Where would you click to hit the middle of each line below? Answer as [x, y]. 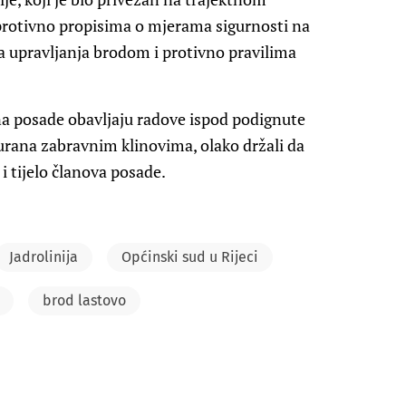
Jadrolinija [43, 257]
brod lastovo [84, 301]
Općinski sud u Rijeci [190, 257]
